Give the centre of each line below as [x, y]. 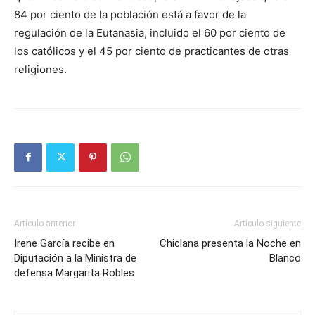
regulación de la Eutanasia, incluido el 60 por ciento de [150, 32]
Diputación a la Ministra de [75, 258]
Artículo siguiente [268, 223]
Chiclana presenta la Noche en [230, 243]
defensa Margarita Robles [74, 272]
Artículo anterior [45, 223]
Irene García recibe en [64, 243]
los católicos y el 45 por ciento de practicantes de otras [152, 51]
